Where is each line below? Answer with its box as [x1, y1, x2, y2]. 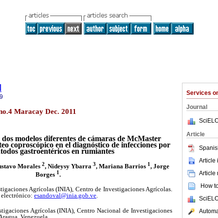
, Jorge [150, 162, 169, 170]
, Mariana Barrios [96, 162, 147, 170]
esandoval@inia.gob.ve [34, 192, 96, 200]
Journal [186, 104, 207, 110]
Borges [36, 170, 56, 178]
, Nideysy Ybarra [45, 162, 93, 170]
